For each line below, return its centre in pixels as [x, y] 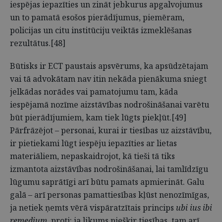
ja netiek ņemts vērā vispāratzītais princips [93, 208]
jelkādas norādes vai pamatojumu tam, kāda [94, 92]
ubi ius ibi [194, 208]
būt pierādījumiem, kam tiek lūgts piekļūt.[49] [98, 117]
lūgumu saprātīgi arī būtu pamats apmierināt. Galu [107, 182]
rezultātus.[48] [38, 43]
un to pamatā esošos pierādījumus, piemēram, [97, 17]
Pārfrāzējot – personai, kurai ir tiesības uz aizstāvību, [111, 130]
